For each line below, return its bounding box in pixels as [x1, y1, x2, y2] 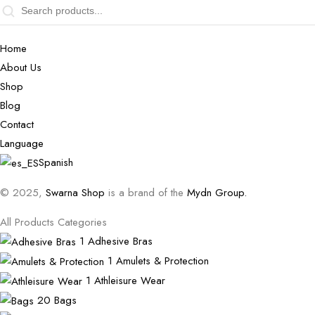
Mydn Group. [187, 185, 247, 201]
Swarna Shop [46, 185, 108, 201]
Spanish [39, 155, 73, 171]
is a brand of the [108, 185, 187, 201]
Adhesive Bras [88, 233, 153, 250]
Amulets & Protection [116, 253, 209, 269]
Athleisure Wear [94, 273, 165, 289]
